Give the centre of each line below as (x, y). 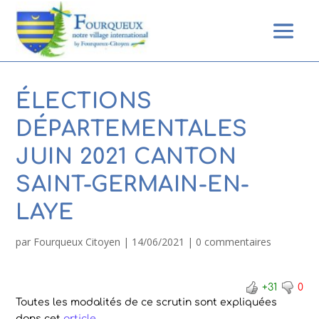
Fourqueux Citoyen (77, 242)
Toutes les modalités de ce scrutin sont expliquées (147, 302)
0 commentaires (234, 242)
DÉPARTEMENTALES (132, 129)
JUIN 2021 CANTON (126, 157)
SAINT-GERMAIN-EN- (133, 185)
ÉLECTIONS (84, 101)
